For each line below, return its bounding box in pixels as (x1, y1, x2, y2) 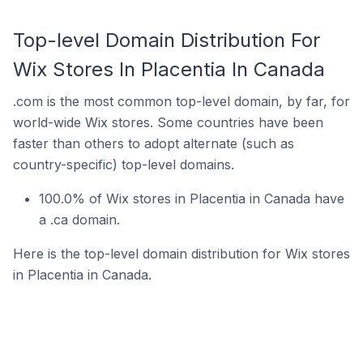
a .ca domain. (39, 211, 120, 228)
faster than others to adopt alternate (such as (13, 135, 294, 152)
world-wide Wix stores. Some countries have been (13, 114, 323, 130)
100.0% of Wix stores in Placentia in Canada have (39, 190, 344, 207)
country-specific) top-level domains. (13, 156, 234, 173)
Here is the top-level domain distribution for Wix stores (13, 246, 350, 262)
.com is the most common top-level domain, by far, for (13, 93, 350, 109)
